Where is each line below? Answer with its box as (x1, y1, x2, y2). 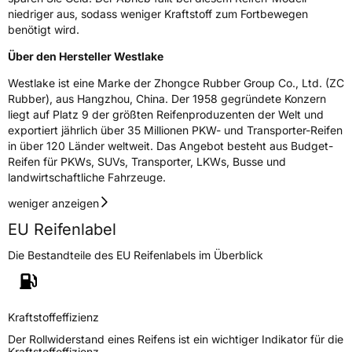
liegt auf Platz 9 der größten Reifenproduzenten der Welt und (8, 107, 324, 121)
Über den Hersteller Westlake (8, 49, 163, 63)
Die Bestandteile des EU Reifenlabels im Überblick (8, 247, 263, 262)
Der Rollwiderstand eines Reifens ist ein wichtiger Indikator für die (8, 332, 343, 346)
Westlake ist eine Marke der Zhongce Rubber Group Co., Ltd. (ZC (8, 75, 344, 90)
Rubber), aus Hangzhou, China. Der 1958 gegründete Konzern (8, 91, 326, 105)
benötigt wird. (8, 22, 79, 36)
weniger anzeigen (8, 196, 99, 210)
